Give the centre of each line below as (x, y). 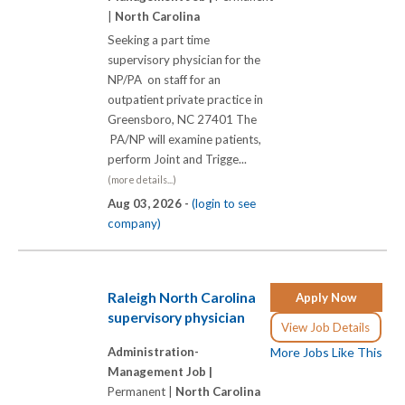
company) (134, 224)
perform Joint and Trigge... (180, 160)
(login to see (224, 204)
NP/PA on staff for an (164, 80)
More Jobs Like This (326, 352)
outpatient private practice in (185, 100)
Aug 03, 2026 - (150, 204)
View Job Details (326, 327)
